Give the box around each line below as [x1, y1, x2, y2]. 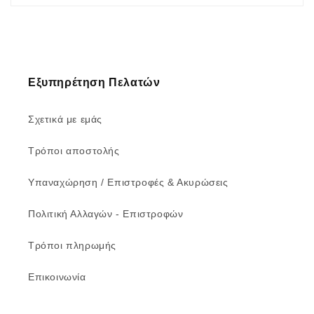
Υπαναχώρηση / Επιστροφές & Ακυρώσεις [28, 177, 228, 189]
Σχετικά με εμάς [28, 114, 102, 125]
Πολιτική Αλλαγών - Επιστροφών [28, 208, 184, 220]
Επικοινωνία [28, 271, 86, 283]
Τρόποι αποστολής [28, 145, 120, 157]
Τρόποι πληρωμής [28, 240, 116, 252]
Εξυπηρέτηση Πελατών [28, 76, 161, 89]
